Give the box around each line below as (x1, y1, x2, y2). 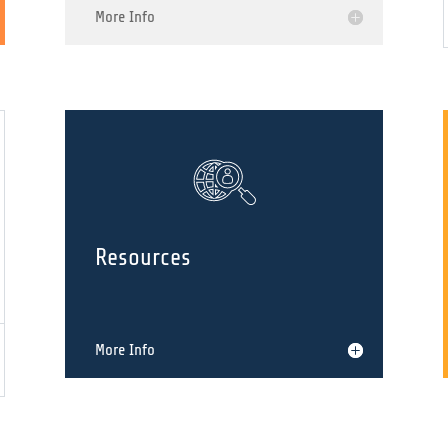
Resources (94, 413, 191, 441)
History (94, 80, 162, 108)
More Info (94, 177, 155, 196)
